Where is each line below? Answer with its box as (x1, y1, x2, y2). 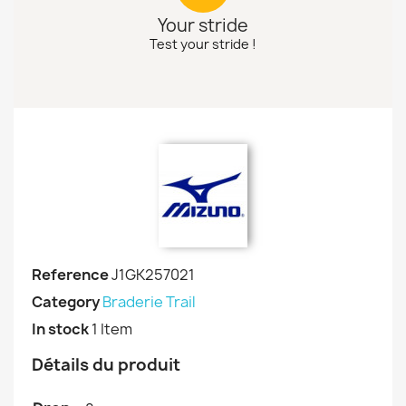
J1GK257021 (111, 264, 195, 285)
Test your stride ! (150, 35, 256, 53)
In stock (32, 318, 89, 339)
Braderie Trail (102, 291, 196, 312)
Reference (32, 264, 109, 285)
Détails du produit (32, 353, 184, 376)
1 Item (92, 318, 132, 339)
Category (32, 291, 100, 312)
